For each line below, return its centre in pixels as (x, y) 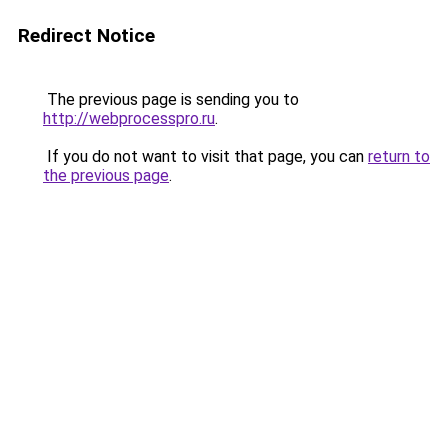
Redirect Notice (86, 35)
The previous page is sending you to (171, 99)
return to (399, 156)
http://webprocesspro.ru (129, 118)
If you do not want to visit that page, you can (205, 156)
